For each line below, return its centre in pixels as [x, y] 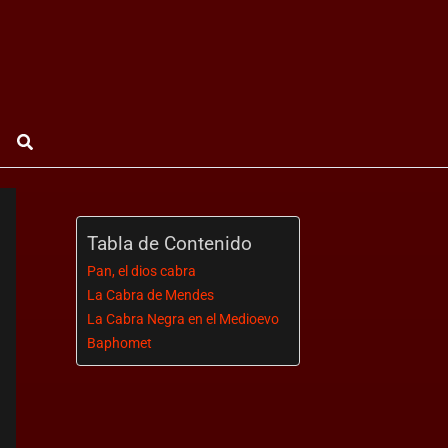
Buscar [43, 139]
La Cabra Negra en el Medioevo [183, 319]
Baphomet [119, 343]
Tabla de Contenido [169, 244]
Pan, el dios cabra [141, 271]
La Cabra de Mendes [150, 295]
